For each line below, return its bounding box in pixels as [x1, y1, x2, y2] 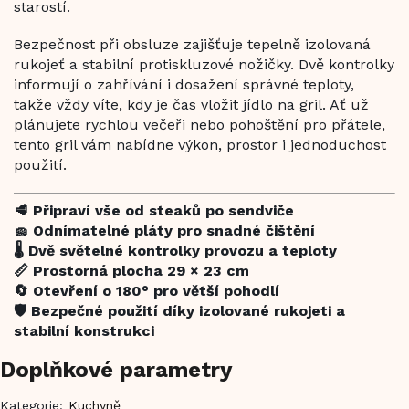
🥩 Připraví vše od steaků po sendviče [14, 201, 294, 219]
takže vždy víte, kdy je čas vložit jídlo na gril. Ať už [14, 95, 369, 113]
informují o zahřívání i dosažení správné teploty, [14, 75, 354, 93]
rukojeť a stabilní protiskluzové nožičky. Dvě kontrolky [14, 55, 394, 73]
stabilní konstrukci [14, 321, 154, 340]
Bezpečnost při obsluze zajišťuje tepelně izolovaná [14, 35, 371, 53]
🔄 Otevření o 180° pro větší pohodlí [14, 281, 279, 299]
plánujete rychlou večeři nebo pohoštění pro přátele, [14, 115, 385, 133]
